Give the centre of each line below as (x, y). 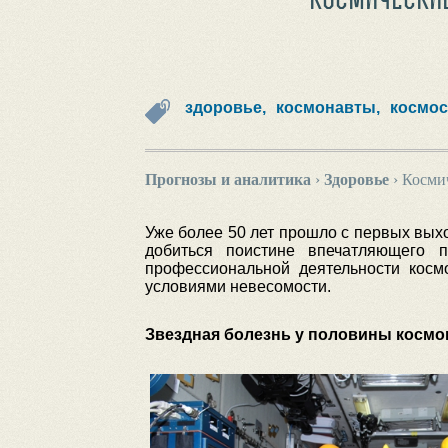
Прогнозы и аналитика (227, 179)
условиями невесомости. (237, 286)
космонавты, (327, 107)
